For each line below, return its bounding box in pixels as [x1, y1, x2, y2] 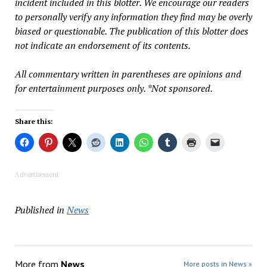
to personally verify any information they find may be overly [14, 10, 252, 23]
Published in [14, 203, 64, 216]
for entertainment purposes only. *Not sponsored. [14, 81, 213, 95]
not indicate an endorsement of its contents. [14, 38, 191, 52]
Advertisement [14, 170, 59, 179]
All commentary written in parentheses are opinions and [14, 67, 241, 80]
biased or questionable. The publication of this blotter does [14, 24, 249, 38]
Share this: [14, 116, 53, 126]
